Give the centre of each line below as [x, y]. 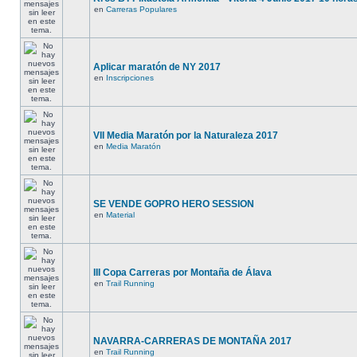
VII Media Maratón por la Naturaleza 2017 [186, 135]
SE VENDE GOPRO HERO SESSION [174, 204]
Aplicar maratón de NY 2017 [157, 67]
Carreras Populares [141, 9]
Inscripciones [130, 78]
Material [120, 215]
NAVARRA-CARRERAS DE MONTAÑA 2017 [192, 341]
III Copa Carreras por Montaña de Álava [182, 273]
